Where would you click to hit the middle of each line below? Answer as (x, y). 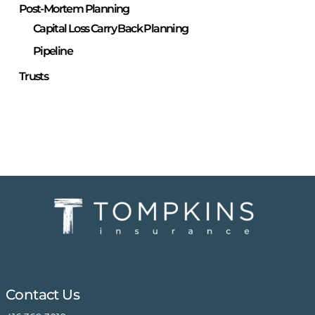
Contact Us (42, 295)
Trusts (33, 76)
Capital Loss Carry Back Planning (110, 28)
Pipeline (53, 51)
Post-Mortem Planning (74, 9)
